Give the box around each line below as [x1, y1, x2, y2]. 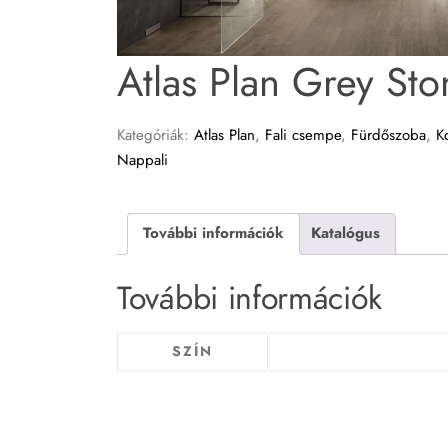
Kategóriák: [117, 123, 194, 146]
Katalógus [311, 222, 380, 245]
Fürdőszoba [351, 123, 426, 146]
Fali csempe [265, 123, 341, 146]
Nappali [117, 148, 168, 171]
